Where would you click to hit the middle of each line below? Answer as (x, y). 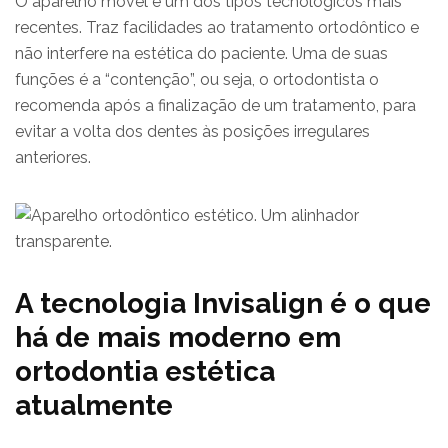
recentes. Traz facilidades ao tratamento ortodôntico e (217, 27)
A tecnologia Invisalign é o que (223, 303)
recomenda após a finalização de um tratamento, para (215, 105)
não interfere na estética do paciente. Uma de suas (201, 53)
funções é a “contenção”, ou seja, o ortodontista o (197, 79)
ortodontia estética (145, 371)
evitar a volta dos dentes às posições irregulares (192, 131)
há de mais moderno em (178, 337)
